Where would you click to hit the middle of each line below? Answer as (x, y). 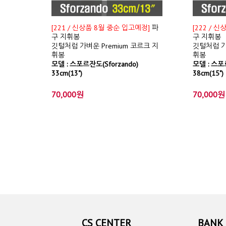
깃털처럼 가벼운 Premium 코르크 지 (105, 46)
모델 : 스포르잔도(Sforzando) (95, 64)
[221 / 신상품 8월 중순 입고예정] (101, 28)
